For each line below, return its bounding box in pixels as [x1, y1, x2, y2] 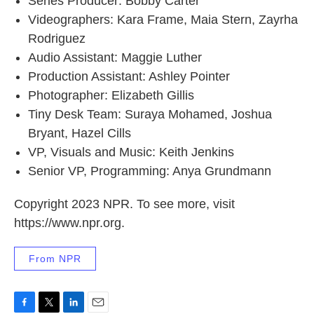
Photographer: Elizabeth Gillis [28, 88, 194, 102]
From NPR [29, 252, 81, 264]
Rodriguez [28, 31, 86, 46]
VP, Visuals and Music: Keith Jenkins [28, 144, 234, 159]
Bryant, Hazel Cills [28, 125, 131, 140]
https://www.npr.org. [14, 215, 125, 230]
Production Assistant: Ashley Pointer [28, 69, 230, 83]
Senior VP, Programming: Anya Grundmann [28, 163, 271, 178]
